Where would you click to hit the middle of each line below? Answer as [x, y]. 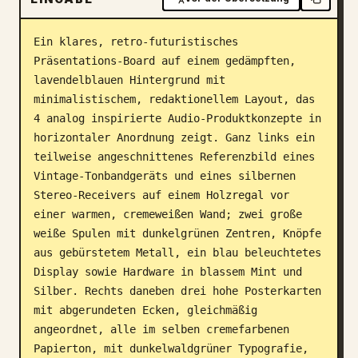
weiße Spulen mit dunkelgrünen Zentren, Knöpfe [177, 233]
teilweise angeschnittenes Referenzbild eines [174, 157]
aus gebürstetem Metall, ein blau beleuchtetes [177, 253]
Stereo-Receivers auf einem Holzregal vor [161, 195]
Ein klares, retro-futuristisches [136, 42]
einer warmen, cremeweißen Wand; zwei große [168, 214]
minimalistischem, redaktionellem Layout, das [174, 99]
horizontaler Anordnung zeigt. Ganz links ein [174, 137]
